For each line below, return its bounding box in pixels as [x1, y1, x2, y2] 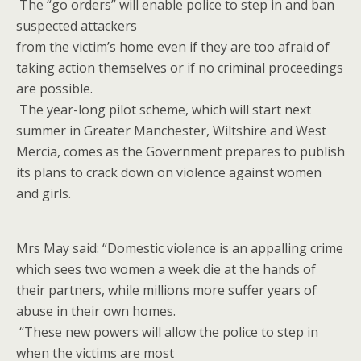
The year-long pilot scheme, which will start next [16, 101, 311, 118]
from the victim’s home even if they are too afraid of [16, 38, 330, 56]
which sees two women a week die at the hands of [16, 260, 316, 278]
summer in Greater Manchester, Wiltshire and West [16, 122, 326, 139]
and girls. [16, 185, 71, 202]
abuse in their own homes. [16, 302, 176, 320]
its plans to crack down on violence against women [16, 164, 322, 181]
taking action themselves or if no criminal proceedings [16, 59, 343, 77]
